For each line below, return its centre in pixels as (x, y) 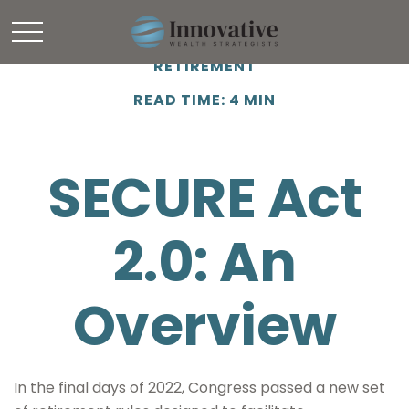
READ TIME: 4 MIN (204, 100)
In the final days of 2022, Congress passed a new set (199, 388)
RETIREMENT (204, 66)
